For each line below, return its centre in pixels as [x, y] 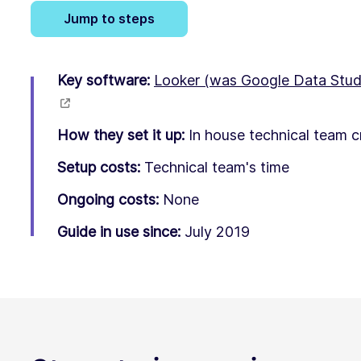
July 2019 [217, 231]
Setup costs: [99, 167]
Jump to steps [109, 18]
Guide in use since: [119, 231]
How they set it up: [121, 135]
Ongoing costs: [108, 199]
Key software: [104, 80]
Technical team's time [217, 167]
